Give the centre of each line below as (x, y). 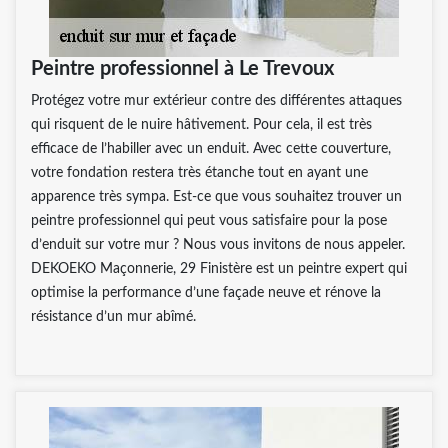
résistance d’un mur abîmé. (113, 316)
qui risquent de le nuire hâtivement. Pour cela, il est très (201, 124)
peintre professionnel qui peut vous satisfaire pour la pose (209, 220)
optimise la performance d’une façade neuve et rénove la (206, 292)
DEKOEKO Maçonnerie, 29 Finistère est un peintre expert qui (219, 268)
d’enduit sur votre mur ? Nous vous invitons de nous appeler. (218, 244)
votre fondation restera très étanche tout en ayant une (199, 172)
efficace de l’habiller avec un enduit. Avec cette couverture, (211, 148)
